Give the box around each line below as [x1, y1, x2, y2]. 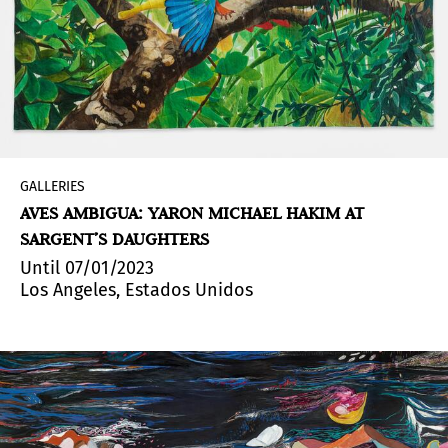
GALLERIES [20, 177, 85, 195]
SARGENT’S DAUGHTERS [20, 227, 209, 250]
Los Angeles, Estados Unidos [20, 278, 253, 301]
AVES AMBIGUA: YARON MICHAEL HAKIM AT [20, 201, 364, 224]
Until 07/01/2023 [20, 256, 154, 279]
